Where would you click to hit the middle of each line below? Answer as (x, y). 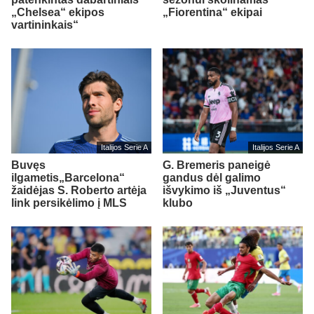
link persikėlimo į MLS (69, 203)
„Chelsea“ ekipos (58, 12)
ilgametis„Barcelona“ (68, 177)
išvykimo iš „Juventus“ (224, 190)
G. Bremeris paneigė (217, 165)
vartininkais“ (45, 25)
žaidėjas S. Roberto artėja (79, 190)
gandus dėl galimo (212, 177)
